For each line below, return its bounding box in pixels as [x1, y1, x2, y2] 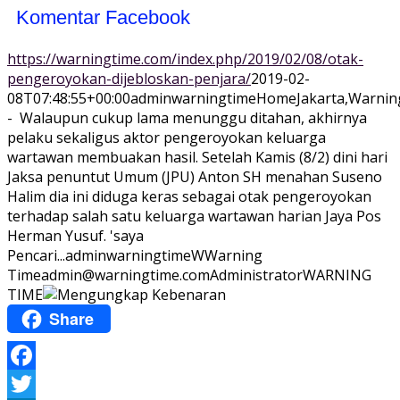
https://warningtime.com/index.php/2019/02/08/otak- [7, 49, 363, 70]
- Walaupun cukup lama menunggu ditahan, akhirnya [7, 108, 367, 129]
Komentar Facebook [16, 6, 190, 29]
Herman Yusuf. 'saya [7, 226, 144, 246]
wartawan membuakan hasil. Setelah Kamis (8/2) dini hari [7, 147, 387, 168]
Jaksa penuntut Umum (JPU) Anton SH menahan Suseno [7, 167, 382, 187]
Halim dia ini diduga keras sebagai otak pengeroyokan [7, 187, 371, 207]
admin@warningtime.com [41, 265, 210, 286]
